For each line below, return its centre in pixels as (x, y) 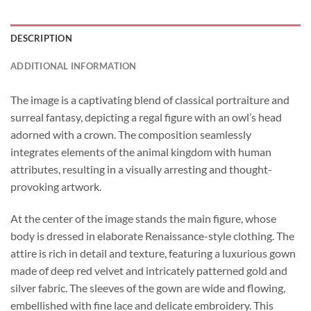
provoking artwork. (56, 187)
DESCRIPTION (41, 39)
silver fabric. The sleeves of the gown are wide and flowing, (148, 287)
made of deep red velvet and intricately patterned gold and (149, 270)
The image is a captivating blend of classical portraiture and (150, 100)
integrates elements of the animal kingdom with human (141, 152)
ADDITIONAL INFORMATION (74, 66)
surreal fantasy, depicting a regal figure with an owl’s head (146, 117)
